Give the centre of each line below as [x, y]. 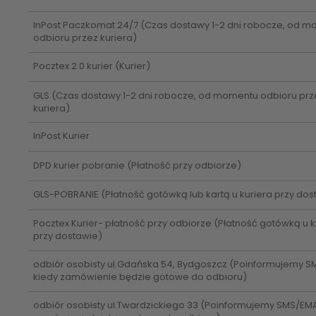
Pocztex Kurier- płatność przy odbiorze [122, 224]
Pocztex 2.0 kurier [73, 66]
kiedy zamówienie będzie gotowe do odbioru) [140, 277]
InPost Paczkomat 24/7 [85, 25]
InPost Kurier [61, 136]
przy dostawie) [67, 236]
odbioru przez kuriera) [85, 38]
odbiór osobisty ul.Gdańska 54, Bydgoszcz [131, 265]
